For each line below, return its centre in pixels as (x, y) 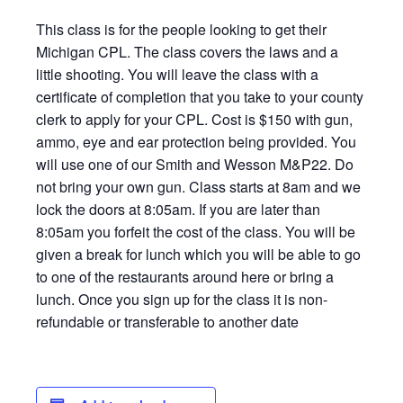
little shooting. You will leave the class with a (177, 75)
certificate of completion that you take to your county (200, 97)
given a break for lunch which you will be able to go (198, 255)
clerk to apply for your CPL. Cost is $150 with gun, (194, 120)
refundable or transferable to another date (167, 322)
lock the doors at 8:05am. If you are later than (178, 210)
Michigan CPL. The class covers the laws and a (187, 52)
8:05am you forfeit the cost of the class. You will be (196, 232)
